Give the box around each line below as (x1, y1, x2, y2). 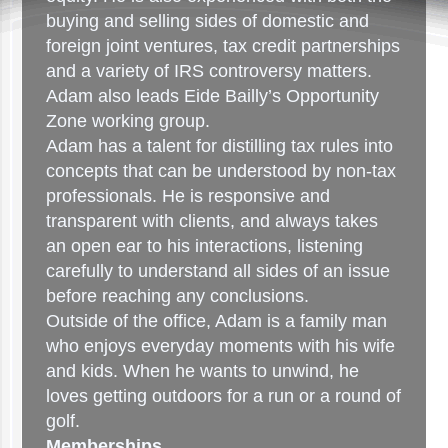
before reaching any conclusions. (46, 286, 310, 307)
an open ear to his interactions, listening (46, 236, 364, 257)
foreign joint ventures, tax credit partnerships (46, 36, 401, 57)
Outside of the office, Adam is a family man (46, 311, 388, 332)
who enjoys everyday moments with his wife (46, 336, 396, 357)
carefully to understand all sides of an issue (46, 261, 391, 282)
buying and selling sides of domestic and (46, 11, 370, 32)
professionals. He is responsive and (46, 186, 331, 207)
